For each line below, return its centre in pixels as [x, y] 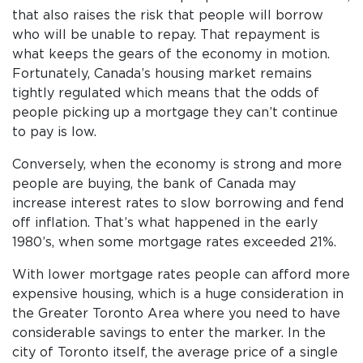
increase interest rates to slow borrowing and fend [178, 203]
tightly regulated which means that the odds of [166, 93]
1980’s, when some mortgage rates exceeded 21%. [174, 242]
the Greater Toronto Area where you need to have [176, 313]
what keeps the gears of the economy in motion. [171, 54]
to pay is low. [54, 132]
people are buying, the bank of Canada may [154, 184]
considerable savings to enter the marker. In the [169, 333]
